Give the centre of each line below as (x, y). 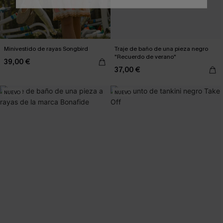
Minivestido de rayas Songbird (46, 49)
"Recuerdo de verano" (145, 57)
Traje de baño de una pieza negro (161, 49)
